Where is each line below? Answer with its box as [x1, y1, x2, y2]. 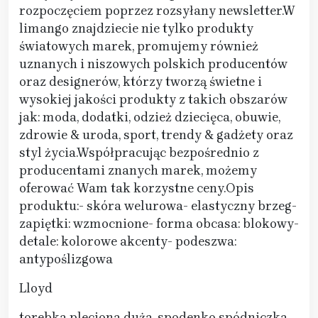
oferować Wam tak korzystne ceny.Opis [19, 180, 254, 197]
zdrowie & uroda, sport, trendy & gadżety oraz [19, 127, 293, 143]
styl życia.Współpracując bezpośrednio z [19, 145, 259, 161]
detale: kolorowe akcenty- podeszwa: [19, 234, 236, 250]
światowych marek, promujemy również [19, 38, 258, 55]
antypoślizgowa [19, 251, 113, 268]
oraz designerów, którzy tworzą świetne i [19, 74, 262, 90]
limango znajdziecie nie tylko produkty [19, 21, 253, 37]
